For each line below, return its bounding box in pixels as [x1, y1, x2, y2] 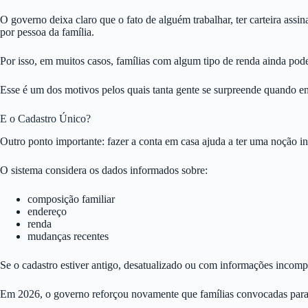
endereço [27, 205, 67, 217]
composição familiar [27, 192, 115, 205]
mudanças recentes [27, 230, 109, 242]
